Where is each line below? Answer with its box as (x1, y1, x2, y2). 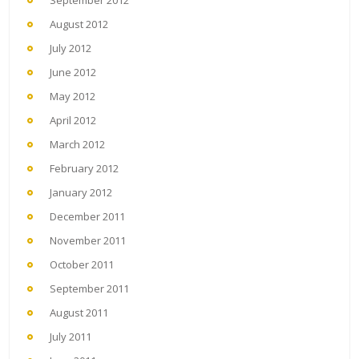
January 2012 (50, 184, 112, 200)
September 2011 (50, 280, 129, 296)
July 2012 (50, 40, 91, 55)
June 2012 (50, 64, 96, 79)
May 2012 (50, 88, 95, 103)
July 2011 (50, 329, 91, 344)
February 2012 (50, 160, 119, 175)
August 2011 (50, 305, 108, 320)
